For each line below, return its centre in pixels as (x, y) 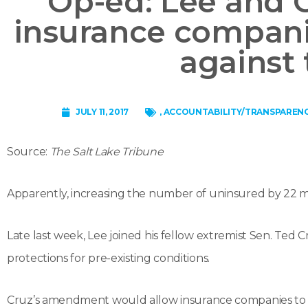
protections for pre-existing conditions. (108, 258)
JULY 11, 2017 (102, 112)
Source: (29, 152)
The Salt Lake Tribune (107, 152)
